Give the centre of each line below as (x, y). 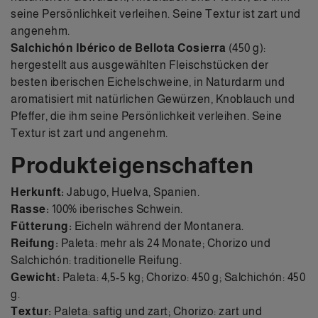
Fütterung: (41, 226)
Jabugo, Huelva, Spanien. (132, 192)
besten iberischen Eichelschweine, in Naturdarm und (148, 82)
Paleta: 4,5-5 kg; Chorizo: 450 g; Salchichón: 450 (182, 277)
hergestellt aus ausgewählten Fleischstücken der (140, 65)
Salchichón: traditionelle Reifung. (96, 260)
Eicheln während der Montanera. (158, 226)
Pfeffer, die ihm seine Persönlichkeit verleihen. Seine (146, 116)
